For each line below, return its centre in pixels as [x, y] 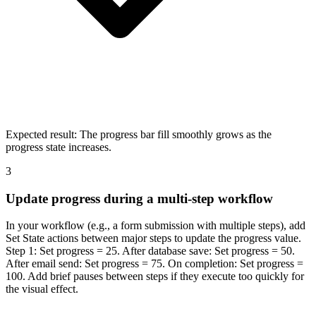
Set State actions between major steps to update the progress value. [153, 238]
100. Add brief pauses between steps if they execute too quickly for [155, 276]
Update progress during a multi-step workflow [139, 198]
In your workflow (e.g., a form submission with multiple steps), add [156, 226]
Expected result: [41, 134]
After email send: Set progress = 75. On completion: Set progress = [154, 264]
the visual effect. [42, 289]
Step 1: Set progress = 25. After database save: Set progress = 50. [150, 251]
